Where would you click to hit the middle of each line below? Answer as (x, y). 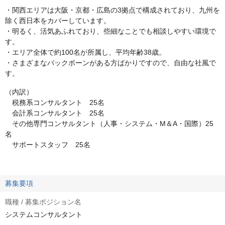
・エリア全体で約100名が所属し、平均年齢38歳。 (85, 52)
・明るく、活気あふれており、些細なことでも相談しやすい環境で (110, 31)
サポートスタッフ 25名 (48, 145)
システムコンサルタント (44, 214)
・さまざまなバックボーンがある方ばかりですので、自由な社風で (110, 63)
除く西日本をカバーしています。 (58, 21)
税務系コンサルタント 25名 (55, 102)
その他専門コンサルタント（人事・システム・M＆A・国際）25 (109, 124)
